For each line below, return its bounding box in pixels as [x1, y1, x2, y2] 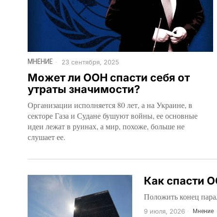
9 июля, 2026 [144, 207, 185, 215]
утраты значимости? [28, 82, 140, 95]
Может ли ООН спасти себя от [28, 71, 190, 84]
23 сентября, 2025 [60, 58, 119, 66]
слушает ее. [28, 131, 65, 142]
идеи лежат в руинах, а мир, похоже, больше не [28, 121, 185, 131]
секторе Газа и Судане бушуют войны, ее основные [28, 110, 198, 121]
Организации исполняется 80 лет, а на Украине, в [28, 99, 192, 110]
